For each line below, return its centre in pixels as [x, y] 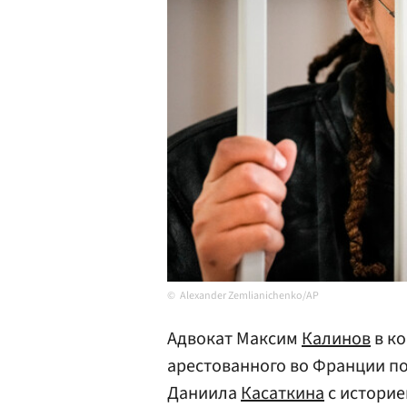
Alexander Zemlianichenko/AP [249, 296]
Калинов [336, 339]
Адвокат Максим [234, 339]
